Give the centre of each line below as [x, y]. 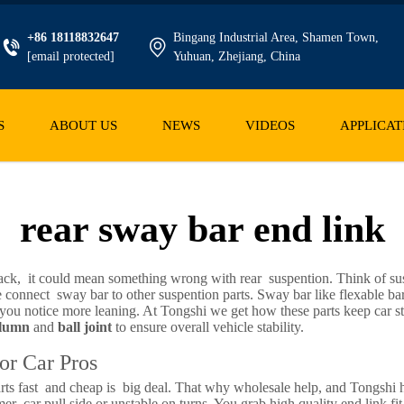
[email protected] [70, 56]
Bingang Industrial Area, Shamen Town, [275, 37]
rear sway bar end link [202, 229]
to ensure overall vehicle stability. [208, 327]
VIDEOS [270, 125]
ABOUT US [83, 125]
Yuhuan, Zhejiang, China [236, 56]
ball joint [85, 327]
